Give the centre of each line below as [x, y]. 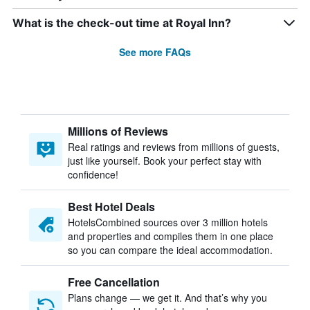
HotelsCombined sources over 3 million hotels [168, 222]
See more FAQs [155, 52]
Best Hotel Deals [111, 207]
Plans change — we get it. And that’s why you [167, 298]
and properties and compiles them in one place [171, 236]
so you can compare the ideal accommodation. [170, 250]
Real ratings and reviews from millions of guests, [174, 147]
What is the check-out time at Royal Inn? [122, 23]
